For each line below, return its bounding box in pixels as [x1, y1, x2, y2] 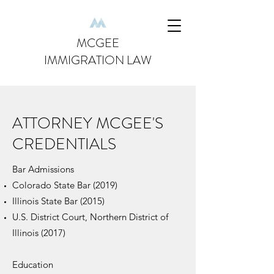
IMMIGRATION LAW [44, 51, 152, 69]
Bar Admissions [12, 163, 74, 175]
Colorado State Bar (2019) [12, 179, 117, 191]
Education [12, 259, 53, 270]
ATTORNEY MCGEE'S [12, 112, 167, 135]
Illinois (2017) [12, 227, 65, 239]
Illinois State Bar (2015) [12, 195, 105, 207]
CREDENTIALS [12, 133, 116, 155]
